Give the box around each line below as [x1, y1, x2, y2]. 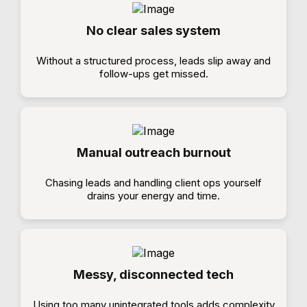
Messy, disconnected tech [73, 267, 234, 282]
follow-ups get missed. [99, 67, 208, 80]
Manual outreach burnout [76, 145, 231, 160]
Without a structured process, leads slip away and [36, 54, 271, 67]
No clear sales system [86, 23, 221, 38]
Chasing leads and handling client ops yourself [45, 176, 262, 189]
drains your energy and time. [87, 189, 220, 202]
